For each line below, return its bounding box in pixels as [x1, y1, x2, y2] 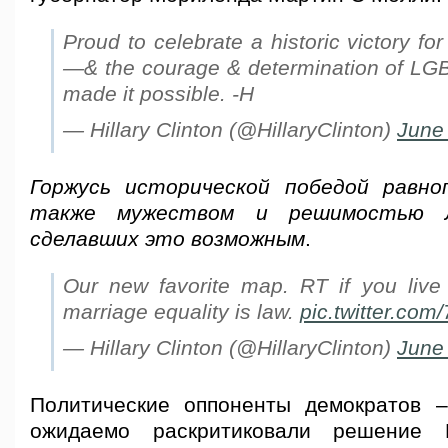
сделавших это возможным [30, 227, 305, 251]
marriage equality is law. [63, 300, 300, 324]
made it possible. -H [63, 82, 254, 106]
